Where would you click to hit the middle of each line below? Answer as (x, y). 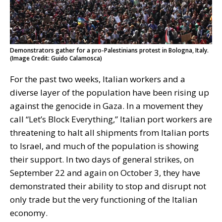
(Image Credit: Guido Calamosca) (56, 58)
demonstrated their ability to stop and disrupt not (108, 186)
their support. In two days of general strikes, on (102, 159)
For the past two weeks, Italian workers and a (98, 79)
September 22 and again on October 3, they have (105, 172)
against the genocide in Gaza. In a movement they (107, 106)
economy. (29, 213)
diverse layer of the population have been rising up (110, 92)
